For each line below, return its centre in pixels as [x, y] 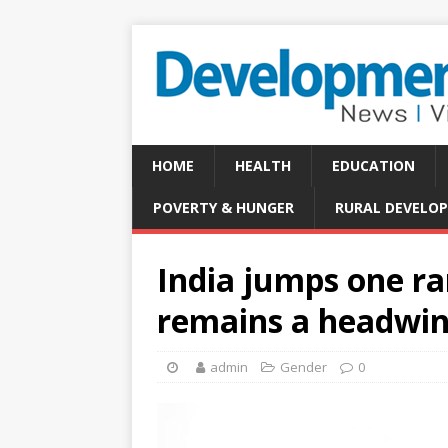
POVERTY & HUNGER [223, 207]
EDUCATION [373, 165]
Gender [303, 367]
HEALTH [263, 165]
